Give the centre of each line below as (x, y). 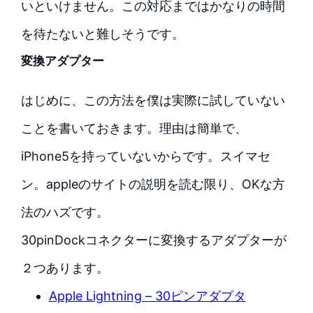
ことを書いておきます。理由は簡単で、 (134, 129)
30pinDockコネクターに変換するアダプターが (153, 240)
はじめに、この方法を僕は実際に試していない (153, 101)
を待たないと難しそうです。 (102, 34)
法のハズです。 (65, 212)
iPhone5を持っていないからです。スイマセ (145, 156)
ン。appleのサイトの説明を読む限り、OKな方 (153, 184)
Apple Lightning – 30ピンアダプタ (147, 296)
